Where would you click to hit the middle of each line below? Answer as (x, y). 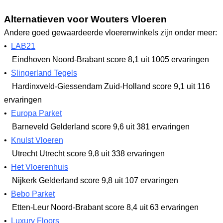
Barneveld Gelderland (51, 127)
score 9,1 (168, 86)
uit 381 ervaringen (157, 127)
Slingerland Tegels (44, 73)
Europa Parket (36, 113)
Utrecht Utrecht (38, 154)
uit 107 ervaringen (145, 180)
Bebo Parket (33, 194)
